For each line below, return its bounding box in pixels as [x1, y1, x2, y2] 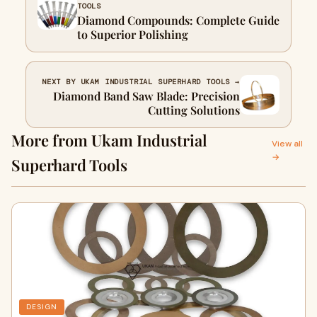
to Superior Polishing [77, 27, 188, 42]
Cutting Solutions [148, 103, 240, 117]
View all [272, 138, 304, 149]
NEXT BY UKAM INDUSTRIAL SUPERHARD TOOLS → [41, 77, 240, 86]
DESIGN [26, 302, 57, 311]
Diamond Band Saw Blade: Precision [53, 88, 240, 103]
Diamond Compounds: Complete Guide [77, 13, 279, 28]
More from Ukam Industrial [11, 129, 207, 151]
